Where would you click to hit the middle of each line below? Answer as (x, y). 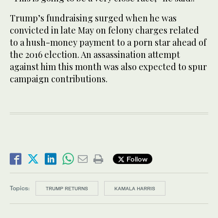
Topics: (20, 188)
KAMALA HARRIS (135, 188)
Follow (136, 159)
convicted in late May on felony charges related (104, 30)
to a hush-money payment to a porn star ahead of (108, 42)
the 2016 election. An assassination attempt (95, 54)
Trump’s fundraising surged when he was (93, 18)
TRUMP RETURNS (67, 188)
